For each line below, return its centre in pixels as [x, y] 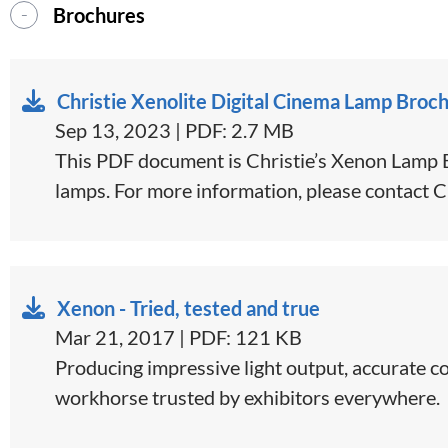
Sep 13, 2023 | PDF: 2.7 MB [174, 130]
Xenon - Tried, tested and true [188, 308]
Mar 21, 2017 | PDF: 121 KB [178, 337]
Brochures [99, 15]
